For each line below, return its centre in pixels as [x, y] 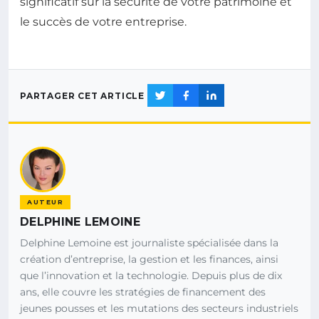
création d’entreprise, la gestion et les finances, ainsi [149, 260]
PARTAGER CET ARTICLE [82, 95]
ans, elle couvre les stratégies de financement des [143, 292]
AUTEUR [45, 202]
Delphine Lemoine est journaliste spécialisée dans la [149, 243]
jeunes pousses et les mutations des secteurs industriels [159, 309]
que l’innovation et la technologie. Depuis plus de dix [151, 276]
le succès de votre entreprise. [103, 22]
